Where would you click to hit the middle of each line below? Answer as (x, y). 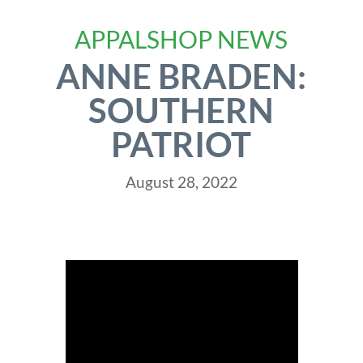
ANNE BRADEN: (181, 76)
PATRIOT (181, 144)
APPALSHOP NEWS (181, 39)
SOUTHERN (181, 110)
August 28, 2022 (181, 182)
